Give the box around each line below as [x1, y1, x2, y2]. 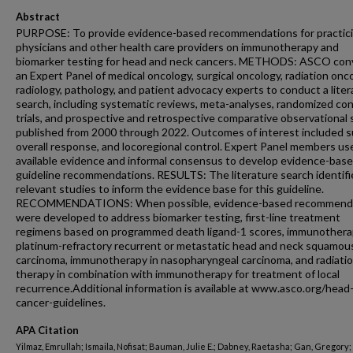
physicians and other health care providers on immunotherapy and [16, 40, 339, 54]
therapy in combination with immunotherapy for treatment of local [16, 267, 340, 281]
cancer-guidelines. [16, 295, 106, 309]
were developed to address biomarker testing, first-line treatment [16, 210, 340, 224]
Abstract [16, 10, 60, 23]
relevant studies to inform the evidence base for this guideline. [16, 182, 324, 195]
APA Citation [16, 324, 79, 336]
